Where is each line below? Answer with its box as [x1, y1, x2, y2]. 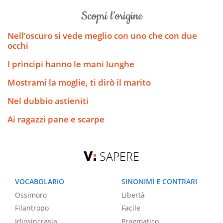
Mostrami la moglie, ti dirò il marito [7, 77, 151, 89]
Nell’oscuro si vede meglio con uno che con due [7, 30, 197, 42]
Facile [121, 203, 140, 213]
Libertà [121, 190, 145, 200]
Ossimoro [15, 190, 47, 200]
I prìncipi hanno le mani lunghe [7, 58, 134, 70]
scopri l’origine [87, 8, 142, 24]
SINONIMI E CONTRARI [121, 177, 197, 187]
